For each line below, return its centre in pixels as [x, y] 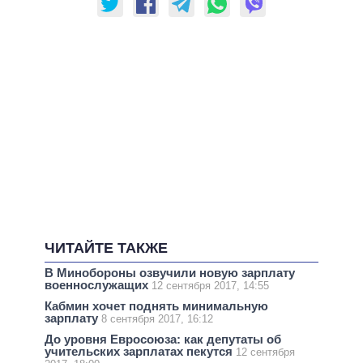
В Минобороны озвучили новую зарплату [170, 272]
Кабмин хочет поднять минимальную [156, 305]
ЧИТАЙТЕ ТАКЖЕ [106, 248]
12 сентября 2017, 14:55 [210, 285]
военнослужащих [98, 284]
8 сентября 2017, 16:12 [157, 318]
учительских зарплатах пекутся [140, 352]
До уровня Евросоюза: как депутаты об [163, 340]
